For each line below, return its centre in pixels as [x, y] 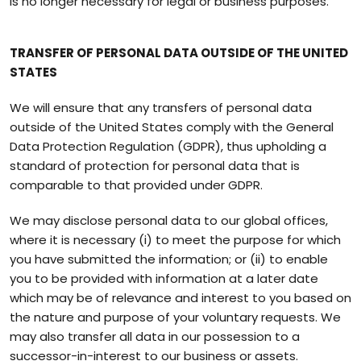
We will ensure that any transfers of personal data [161, 108]
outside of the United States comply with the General [172, 127]
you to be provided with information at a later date [164, 278]
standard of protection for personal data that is [155, 166]
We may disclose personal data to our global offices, [169, 220]
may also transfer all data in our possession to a [155, 336]
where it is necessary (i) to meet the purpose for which [175, 240]
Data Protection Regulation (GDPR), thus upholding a [168, 146]
